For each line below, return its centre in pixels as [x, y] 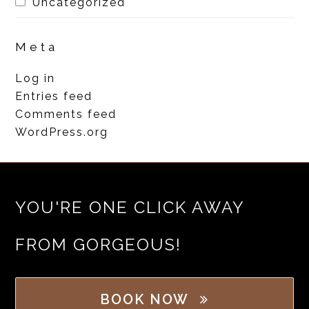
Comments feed [66, 114]
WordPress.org [62, 132]
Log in [36, 78]
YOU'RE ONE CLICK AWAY [130, 207]
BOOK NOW [145, 299]
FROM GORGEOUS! [99, 244]
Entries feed [54, 96]
